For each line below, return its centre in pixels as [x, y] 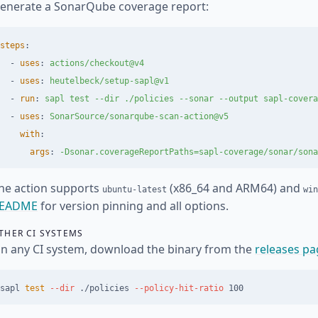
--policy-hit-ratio [179, 288]
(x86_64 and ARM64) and [235, 188]
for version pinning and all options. [133, 206]
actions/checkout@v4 [97, 63]
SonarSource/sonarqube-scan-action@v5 [139, 116]
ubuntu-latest [135, 190]
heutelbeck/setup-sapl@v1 [109, 81]
